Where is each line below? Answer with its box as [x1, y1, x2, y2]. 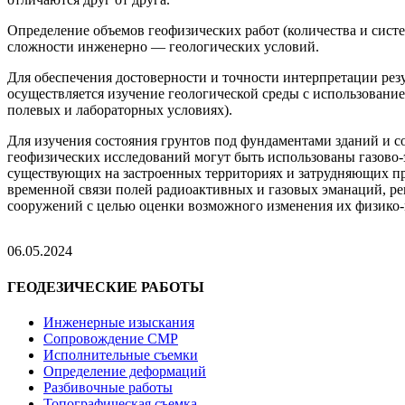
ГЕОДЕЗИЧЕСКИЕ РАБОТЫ [7, 278, 204, 295]
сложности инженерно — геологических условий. [7, 39, 319, 55]
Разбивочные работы [43, 379, 173, 395]
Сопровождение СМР [43, 330, 178, 346]
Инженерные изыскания [43, 314, 194, 330]
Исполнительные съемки [43, 346, 198, 363]
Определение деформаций [43, 363, 206, 379]
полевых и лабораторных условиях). [7, 102, 232, 118]
